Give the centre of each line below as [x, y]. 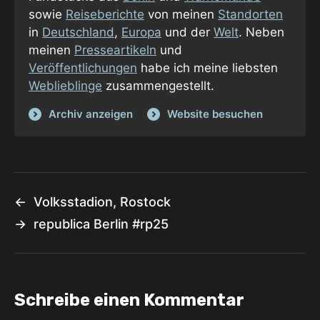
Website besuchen [215, 114]
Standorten [250, 14]
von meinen [181, 14]
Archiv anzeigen [91, 114]
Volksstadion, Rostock [102, 201]
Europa [141, 32]
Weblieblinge [65, 85]
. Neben [261, 32]
